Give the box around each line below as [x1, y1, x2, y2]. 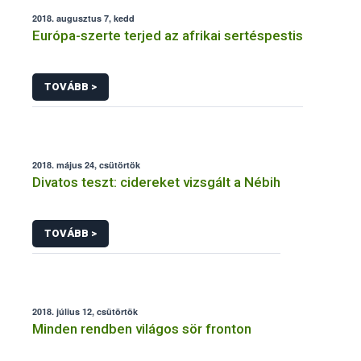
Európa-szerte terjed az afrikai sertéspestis [32, 27, 303, 44]
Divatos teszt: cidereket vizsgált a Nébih [32, 174, 280, 191]
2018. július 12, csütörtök [32, 305, 138, 317]
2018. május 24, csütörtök [32, 159, 140, 172]
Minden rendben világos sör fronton [32, 320, 251, 337]
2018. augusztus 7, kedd [32, 12, 135, 25]
